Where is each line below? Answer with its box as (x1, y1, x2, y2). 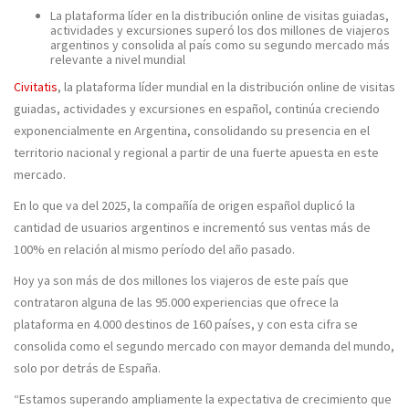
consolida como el (14, 338, 116, 354)
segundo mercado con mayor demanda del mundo (116, 338, 391, 354)
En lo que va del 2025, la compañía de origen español (14, 197, 303, 214)
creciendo (324, 100, 380, 117)
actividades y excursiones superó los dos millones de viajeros (50, 22, 390, 38)
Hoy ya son (14, 272, 73, 288)
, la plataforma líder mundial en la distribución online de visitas (58, 79, 395, 95)
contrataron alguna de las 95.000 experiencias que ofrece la (14, 294, 339, 310)
